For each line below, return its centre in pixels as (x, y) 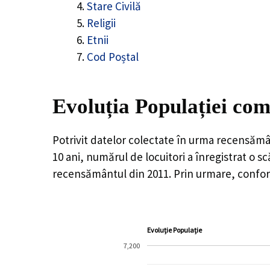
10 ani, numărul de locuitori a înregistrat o (155, 156)
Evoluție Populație (175, 230)
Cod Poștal (113, 57)
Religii (101, 23)
